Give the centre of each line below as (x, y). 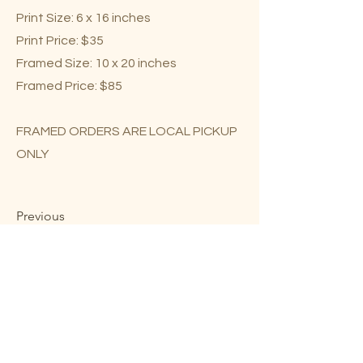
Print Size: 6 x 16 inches (83, 18)
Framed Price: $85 (69, 86)
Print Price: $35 (60, 41)
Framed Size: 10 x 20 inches (96, 63)
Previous (41, 216)
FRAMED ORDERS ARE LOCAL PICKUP (127, 131)
